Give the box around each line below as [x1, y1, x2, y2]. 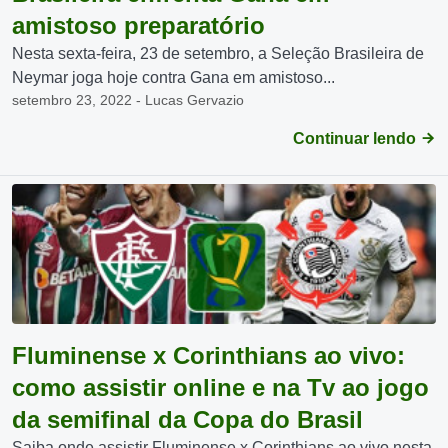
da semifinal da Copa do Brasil [12, 406, 363, 433]
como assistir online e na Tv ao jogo [12, 374, 429, 401]
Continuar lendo [293, 130, 420, 147]
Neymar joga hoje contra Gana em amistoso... [12, 69, 335, 86]
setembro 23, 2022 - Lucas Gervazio [12, 92, 244, 108]
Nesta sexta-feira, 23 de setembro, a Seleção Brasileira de [12, 45, 424, 62]
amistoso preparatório [12, 12, 265, 39]
